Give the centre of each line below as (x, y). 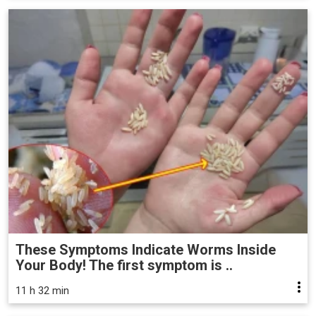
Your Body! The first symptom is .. (124, 265)
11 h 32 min (42, 290)
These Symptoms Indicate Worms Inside (146, 249)
